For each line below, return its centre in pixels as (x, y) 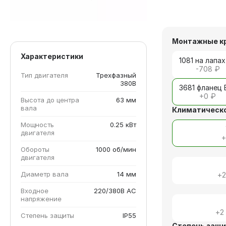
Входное (35, 190)
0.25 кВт (123, 124)
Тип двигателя (44, 75)
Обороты (35, 149)
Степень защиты (47, 215)
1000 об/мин (116, 149)
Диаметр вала (45, 174)
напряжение (41, 199)
